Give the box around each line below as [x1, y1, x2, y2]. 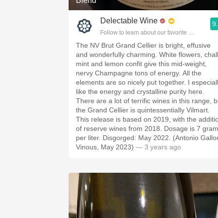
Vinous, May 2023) [76, 143, 134, 151]
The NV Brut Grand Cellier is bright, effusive [76, 41, 211, 49]
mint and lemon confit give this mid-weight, [76, 60, 207, 68]
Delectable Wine [100, 17, 158, 25]
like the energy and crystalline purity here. [76, 88, 204, 95]
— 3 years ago [134, 143, 181, 151]
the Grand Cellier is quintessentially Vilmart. [76, 106, 210, 114]
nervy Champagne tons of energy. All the [76, 69, 201, 77]
